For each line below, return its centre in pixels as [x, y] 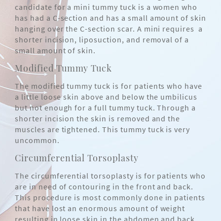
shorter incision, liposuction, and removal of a [102, 40]
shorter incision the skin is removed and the [98, 119]
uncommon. [37, 140]
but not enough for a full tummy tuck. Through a [106, 108]
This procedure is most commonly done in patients [110, 198]
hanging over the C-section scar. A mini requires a [109, 29]
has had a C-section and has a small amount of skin [110, 18]
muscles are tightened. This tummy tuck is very [103, 129]
